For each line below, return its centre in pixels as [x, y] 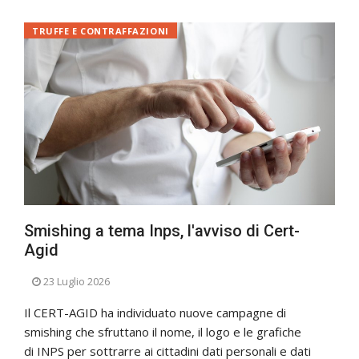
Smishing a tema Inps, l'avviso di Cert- [162, 231]
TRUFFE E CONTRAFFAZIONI [101, 31]
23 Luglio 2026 [77, 282]
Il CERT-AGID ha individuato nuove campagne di [155, 313]
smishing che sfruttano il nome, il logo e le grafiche [163, 332]
